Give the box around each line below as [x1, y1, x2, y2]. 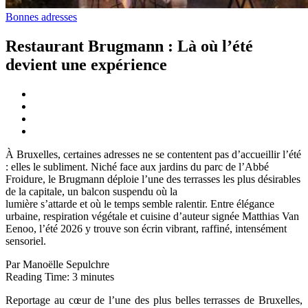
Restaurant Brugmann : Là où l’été [5, 36, 253, 55]
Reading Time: [5, 270, 72, 283]
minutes [80, 270, 114, 283]
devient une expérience [5, 55, 167, 74]
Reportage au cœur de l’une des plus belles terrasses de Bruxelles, [5, 294, 302, 306]
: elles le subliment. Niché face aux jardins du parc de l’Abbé [5, 160, 269, 173]
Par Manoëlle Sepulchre [5, 258, 109, 270]
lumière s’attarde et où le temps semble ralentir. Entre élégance [5, 197, 274, 210]
